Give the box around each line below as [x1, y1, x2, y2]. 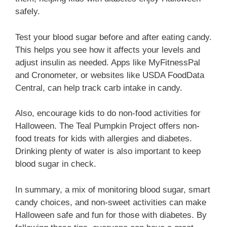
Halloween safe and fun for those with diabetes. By [15, 210, 207, 220]
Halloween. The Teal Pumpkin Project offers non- [15, 121, 200, 131]
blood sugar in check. [15, 159, 96, 169]
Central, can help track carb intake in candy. [15, 83, 182, 93]
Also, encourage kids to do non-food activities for [15, 108, 201, 119]
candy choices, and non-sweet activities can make [15, 197, 206, 207]
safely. [15, 7, 40, 17]
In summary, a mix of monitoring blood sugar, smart [15, 184, 210, 195]
